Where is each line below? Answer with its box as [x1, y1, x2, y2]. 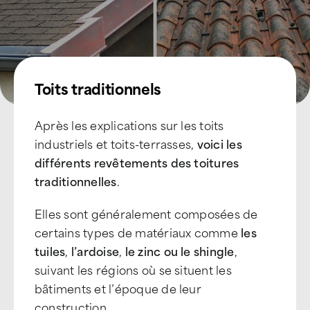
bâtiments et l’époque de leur [35, 279, 201, 297]
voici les [197, 134, 242, 152]
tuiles [35, 241, 66, 259]
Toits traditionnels [35, 76, 162, 100]
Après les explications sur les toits [35, 116, 224, 134]
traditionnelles [35, 172, 117, 190]
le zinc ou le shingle [125, 241, 235, 259]
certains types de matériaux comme [35, 223, 241, 241]
